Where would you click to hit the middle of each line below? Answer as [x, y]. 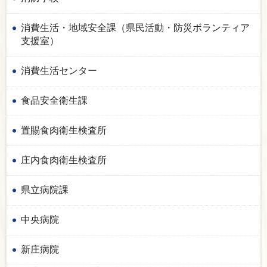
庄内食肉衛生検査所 [64, 160]
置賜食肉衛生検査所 [64, 130]
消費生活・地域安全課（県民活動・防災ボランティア [135, 27]
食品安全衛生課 [54, 100]
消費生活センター [59, 70]
